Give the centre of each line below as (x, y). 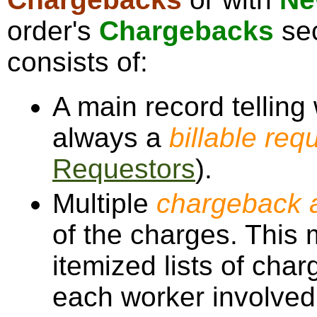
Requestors (124, 169)
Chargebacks (186, 31)
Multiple (104, 203)
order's (53, 31)
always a (111, 138)
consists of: (77, 62)
